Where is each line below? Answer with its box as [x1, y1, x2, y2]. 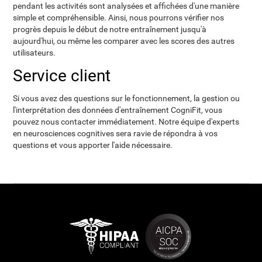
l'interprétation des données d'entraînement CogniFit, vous [13, 105, 223, 115]
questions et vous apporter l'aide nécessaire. [13, 140, 173, 150]
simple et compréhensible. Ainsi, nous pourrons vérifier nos [13, 13, 225, 22]
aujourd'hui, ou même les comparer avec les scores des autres [13, 36, 235, 46]
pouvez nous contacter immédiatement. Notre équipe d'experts [13, 117, 240, 126]
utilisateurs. [13, 48, 56, 57]
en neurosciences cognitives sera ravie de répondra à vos [13, 129, 218, 138]
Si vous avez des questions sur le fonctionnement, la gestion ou [13, 94, 240, 103]
